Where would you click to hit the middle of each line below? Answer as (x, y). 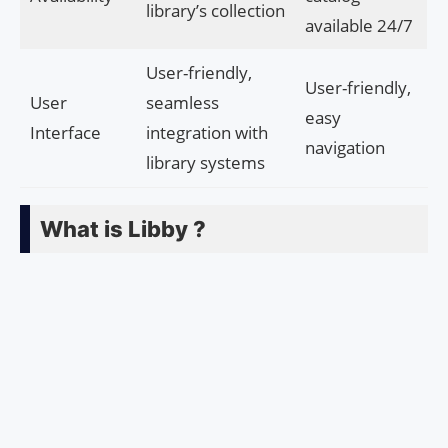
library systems (205, 163)
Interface (65, 133)
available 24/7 (358, 26)
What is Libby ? (123, 229)
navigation (344, 148)
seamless (182, 103)
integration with (206, 133)
